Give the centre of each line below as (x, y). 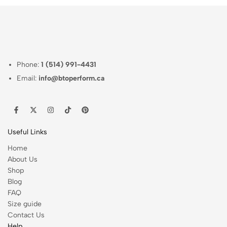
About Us (23, 159)
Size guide (25, 204)
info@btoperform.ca (72, 78)
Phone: (29, 65)
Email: (28, 78)
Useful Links (27, 132)
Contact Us (26, 215)
